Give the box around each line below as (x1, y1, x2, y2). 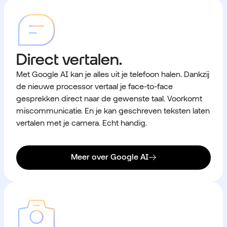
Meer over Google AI (70, 152, 148, 162)
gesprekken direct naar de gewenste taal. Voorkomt (16, 93, 202, 103)
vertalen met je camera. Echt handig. (16, 118, 147, 128)
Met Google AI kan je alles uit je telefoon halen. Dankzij (16, 69, 209, 79)
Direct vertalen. (16, 49, 122, 68)
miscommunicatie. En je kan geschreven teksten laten (16, 105, 210, 116)
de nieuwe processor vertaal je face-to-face (16, 81, 173, 91)
